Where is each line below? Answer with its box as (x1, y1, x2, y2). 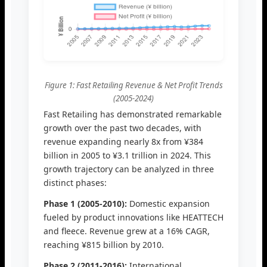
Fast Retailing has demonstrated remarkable (44, 108, 222, 120)
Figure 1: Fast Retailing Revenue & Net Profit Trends (44, 80, 223, 91)
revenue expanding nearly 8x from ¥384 (44, 136, 203, 148)
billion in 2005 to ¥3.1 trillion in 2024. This (44, 150, 211, 162)
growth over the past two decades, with (44, 122, 201, 134)
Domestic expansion (127, 198, 210, 210)
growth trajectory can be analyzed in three (44, 163, 214, 175)
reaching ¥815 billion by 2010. (44, 239, 164, 251)
